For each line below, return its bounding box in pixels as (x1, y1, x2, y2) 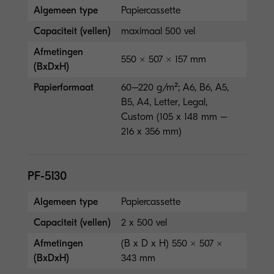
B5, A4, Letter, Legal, (121, 96, 208, 108)
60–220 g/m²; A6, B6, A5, (121, 81, 229, 93)
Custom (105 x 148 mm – (121, 111, 228, 122)
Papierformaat (34, 81, 94, 93)
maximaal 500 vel (121, 25, 196, 37)
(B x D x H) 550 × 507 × (121, 237, 223, 249)
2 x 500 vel (121, 217, 168, 228)
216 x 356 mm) (121, 125, 182, 137)
